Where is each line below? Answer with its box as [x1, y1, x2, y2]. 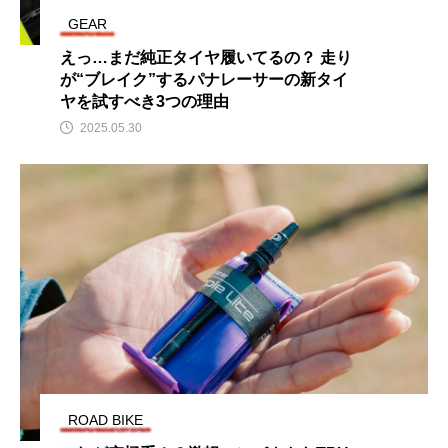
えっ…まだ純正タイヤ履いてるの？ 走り [60, 48, 352, 66]
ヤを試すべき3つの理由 [60, 92, 229, 110]
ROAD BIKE [68, 412, 143, 429]
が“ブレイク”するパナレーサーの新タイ [60, 70, 348, 88]
